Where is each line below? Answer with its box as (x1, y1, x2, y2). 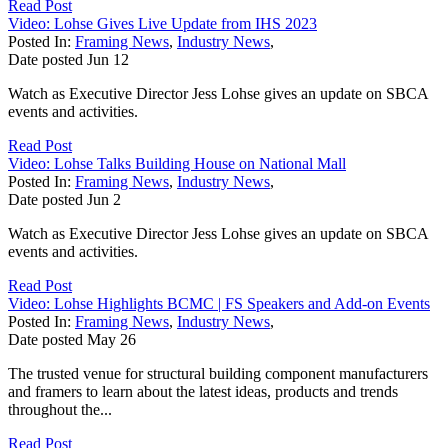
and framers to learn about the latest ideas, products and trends (8, 382, 398, 400)
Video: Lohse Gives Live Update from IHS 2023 (8, 14, 317, 32)
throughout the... (8, 400, 112, 418)
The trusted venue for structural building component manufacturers (8, 364, 428, 382)
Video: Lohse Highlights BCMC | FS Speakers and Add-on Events (8, 294, 430, 312)
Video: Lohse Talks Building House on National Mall (8, 154, 346, 172)
